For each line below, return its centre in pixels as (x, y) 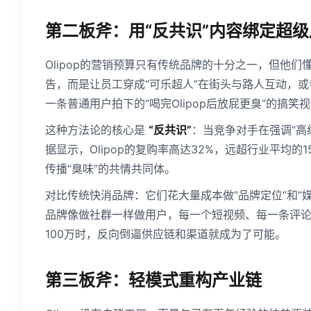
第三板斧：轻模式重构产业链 (153, 280)
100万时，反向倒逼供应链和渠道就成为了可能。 (166, 234)
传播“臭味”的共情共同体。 (110, 169)
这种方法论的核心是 (97, 130)
